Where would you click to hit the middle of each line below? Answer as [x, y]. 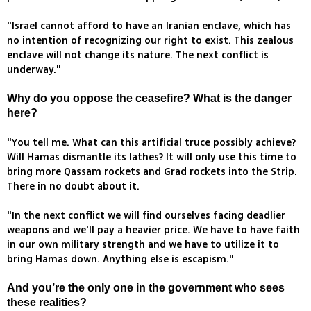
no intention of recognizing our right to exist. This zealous [150, 41]
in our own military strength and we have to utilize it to [143, 245]
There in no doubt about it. [73, 187]
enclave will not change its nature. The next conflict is [138, 56]
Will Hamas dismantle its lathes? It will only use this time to [152, 158]
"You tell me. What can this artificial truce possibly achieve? [151, 143]
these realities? [47, 303]
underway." [34, 70]
